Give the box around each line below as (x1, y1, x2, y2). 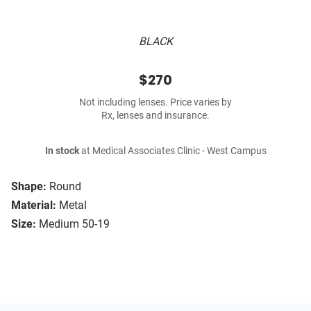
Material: (11, 199, 56, 212)
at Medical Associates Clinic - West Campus (78, 145, 267, 158)
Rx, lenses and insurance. (101, 110, 210, 122)
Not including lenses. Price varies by (79, 96, 232, 109)
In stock (44, 145, 79, 158)
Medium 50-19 (39, 217, 110, 231)
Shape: (11, 180, 47, 194)
